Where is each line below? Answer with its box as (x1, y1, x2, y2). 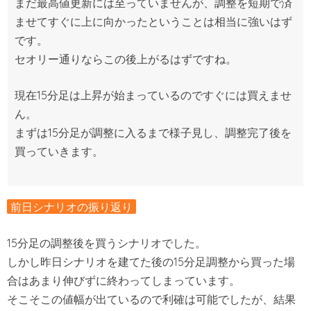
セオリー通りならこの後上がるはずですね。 (15, 51, 237, 66)
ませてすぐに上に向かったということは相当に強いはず (15, 14, 292, 28)
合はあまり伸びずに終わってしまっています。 (7, 274, 240, 288)
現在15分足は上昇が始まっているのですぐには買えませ (15, 88, 292, 103)
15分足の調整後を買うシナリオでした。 (7, 236, 206, 251)
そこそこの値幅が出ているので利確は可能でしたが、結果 (7, 292, 296, 307)
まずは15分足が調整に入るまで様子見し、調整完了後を (15, 126, 292, 140)
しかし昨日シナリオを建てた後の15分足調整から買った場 (7, 255, 295, 269)
